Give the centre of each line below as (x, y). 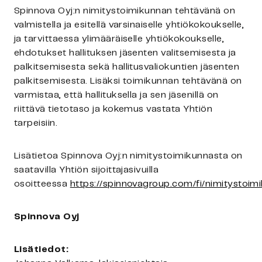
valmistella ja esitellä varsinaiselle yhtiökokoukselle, (129, 25)
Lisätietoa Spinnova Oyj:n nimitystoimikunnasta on (128, 156)
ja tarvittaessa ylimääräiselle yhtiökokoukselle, (119, 39)
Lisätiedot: (42, 249)
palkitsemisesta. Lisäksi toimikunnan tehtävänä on (128, 81)
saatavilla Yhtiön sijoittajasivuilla (87, 170)
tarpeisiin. (36, 123)
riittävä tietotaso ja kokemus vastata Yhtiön (113, 109)
